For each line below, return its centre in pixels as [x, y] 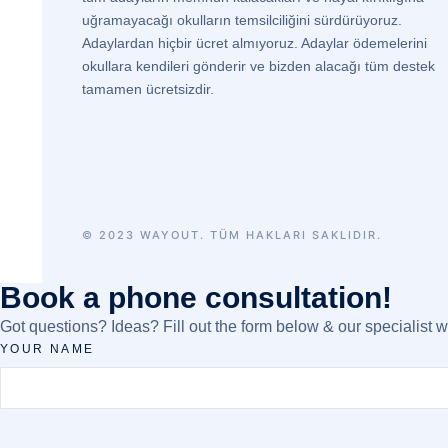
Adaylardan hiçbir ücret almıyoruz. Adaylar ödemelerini [254, 43]
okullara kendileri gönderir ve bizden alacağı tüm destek [258, 66]
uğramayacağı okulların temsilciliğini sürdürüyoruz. [242, 20]
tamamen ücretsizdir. [150, 89]
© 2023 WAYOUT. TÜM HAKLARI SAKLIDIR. [232, 234]
